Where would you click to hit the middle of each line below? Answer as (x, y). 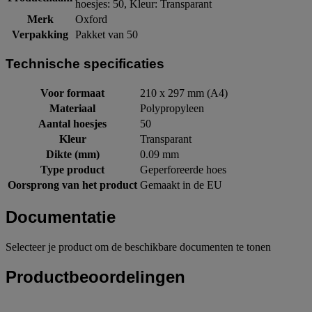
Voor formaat (72, 93)
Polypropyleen (172, 108)
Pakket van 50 (107, 35)
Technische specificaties (85, 64)
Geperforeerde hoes (183, 169)
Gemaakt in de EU (181, 185)
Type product (72, 169)
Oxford (91, 19)
